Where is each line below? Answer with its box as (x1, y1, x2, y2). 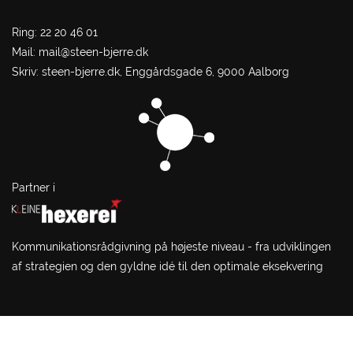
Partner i (12, 181, 55, 194)
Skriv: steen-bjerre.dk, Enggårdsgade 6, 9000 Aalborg (12, 65, 289, 78)
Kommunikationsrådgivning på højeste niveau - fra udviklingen (12, 240, 331, 253)
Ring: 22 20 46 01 (12, 26, 98, 39)
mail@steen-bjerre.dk (39, 46, 148, 58)
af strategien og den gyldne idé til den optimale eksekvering (12, 260, 323, 273)
